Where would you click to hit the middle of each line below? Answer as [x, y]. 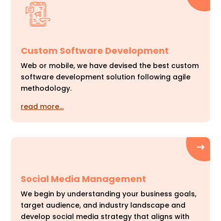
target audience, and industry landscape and [103, 205]
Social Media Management [84, 179]
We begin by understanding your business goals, [109, 194]
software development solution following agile [106, 77]
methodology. [46, 89]
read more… [42, 107]
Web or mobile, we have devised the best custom [110, 66]
